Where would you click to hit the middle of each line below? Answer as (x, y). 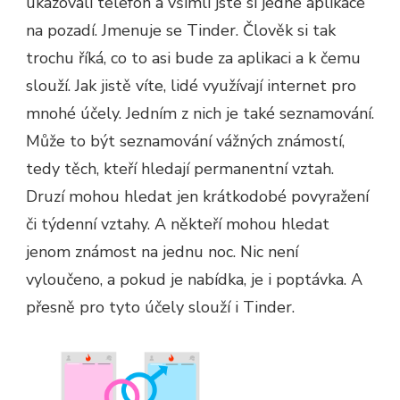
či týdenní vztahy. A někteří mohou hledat (178, 224)
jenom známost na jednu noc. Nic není (162, 251)
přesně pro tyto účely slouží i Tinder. (160, 307)
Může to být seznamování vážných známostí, (185, 141)
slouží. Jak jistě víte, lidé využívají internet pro (191, 85)
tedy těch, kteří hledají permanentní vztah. (180, 168)
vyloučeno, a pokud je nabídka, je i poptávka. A (194, 279)
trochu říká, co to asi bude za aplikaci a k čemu (193, 58)
